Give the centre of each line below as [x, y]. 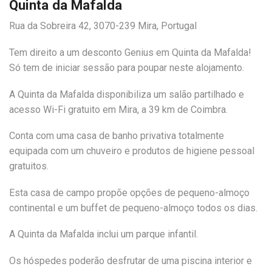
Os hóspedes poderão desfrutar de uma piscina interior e [131, 260]
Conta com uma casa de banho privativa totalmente [117, 136]
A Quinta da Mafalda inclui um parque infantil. [104, 234]
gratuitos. [29, 166]
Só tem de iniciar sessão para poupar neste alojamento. [127, 67]
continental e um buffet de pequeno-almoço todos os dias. [133, 208]
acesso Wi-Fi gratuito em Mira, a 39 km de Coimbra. [118, 109]
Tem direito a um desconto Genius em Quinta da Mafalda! [130, 52]
